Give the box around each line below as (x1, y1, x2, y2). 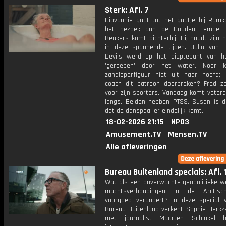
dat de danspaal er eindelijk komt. (105, 106, 203, 116)
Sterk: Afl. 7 (105, 5, 149, 16)
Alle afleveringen (106, 142, 167, 152)
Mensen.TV (168, 129, 207, 140)
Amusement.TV (106, 129, 161, 140)
